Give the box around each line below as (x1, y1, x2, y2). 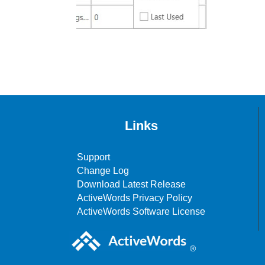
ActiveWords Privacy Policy (77, 192, 192, 203)
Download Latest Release (77, 179, 186, 189)
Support (77, 151, 110, 162)
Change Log (77, 165, 129, 176)
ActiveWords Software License (77, 206, 205, 216)
